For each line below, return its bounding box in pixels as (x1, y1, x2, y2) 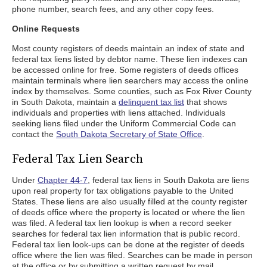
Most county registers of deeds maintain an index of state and (12, 44, 244, 53)
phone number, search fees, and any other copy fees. (12, 4, 214, 14)
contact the (12, 129, 56, 139)
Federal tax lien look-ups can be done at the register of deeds (12, 240, 244, 249)
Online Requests (12, 24, 80, 33)
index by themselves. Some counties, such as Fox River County (12, 86, 252, 96)
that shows (184, 97, 227, 107)
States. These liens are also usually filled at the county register (12, 197, 247, 206)
